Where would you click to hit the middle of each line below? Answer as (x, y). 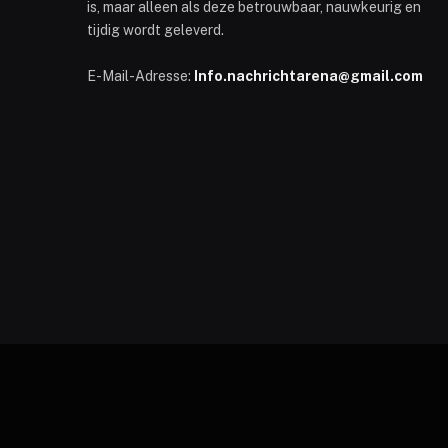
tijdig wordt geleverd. (155, 29)
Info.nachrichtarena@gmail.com (308, 75)
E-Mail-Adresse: (140, 75)
